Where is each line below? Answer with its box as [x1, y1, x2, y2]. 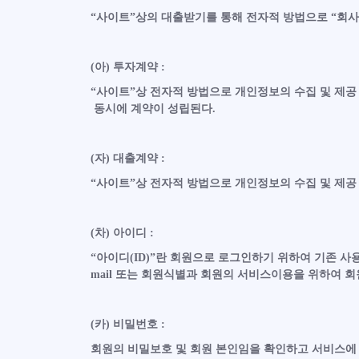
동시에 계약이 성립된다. [90, 103, 216, 115]
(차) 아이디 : [90, 227, 154, 239]
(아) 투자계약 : [90, 61, 165, 73]
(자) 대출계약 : [90, 152, 165, 164]
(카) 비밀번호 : [90, 318, 165, 330]
